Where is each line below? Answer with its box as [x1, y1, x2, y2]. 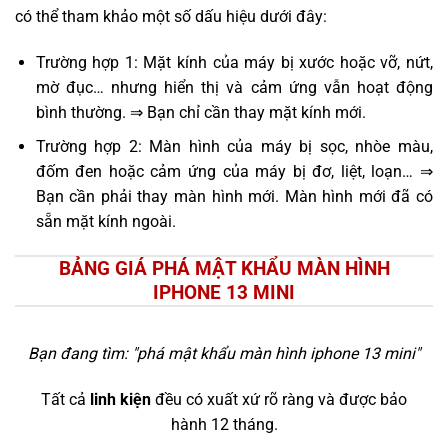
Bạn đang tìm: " [28, 343, 137, 363]
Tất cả [41, 389, 90, 409]
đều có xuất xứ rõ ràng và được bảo [151, 389, 407, 409]
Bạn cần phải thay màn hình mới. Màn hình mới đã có [35, 187, 433, 207]
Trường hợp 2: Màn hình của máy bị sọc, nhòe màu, [35, 137, 433, 157]
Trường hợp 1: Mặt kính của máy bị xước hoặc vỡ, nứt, [35, 52, 433, 72]
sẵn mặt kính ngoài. [35, 212, 176, 232]
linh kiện [90, 389, 151, 409]
